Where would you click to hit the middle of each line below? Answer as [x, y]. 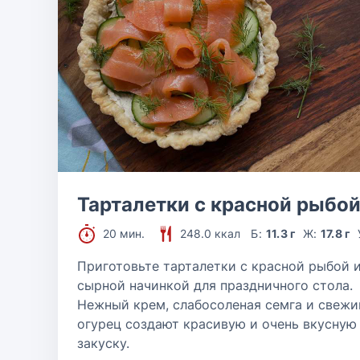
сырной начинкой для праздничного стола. [215, 285]
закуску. [103, 343]
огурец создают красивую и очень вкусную [217, 324]
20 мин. [124, 233]
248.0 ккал [210, 233]
